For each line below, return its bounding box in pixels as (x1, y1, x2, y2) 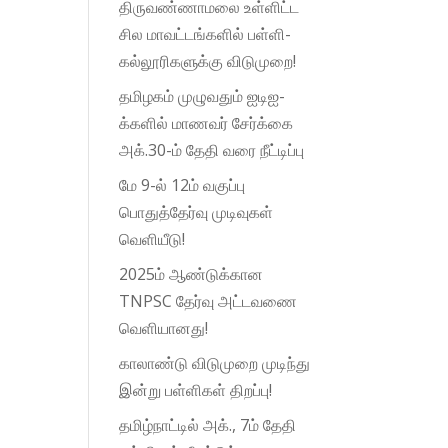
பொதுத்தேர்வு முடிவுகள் (119, 200, 274, 223)
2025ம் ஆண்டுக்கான (119, 262, 264, 285)
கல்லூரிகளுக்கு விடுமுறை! (119, 49, 297, 72)
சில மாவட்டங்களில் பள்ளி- (119, 22, 292, 45)
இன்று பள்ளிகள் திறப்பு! (119, 378, 273, 401)
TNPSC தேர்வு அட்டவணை (119, 289, 298, 312)
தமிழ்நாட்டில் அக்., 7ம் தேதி (119, 413, 297, 436)
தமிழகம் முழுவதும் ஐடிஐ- (119, 84, 286, 107)
